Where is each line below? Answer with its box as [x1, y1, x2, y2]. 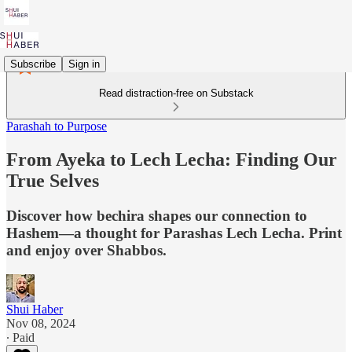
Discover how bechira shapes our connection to [6, 207, 307, 224]
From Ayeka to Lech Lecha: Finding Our [6, 148, 337, 170]
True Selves [6, 170, 99, 191]
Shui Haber [6, 302, 63, 316]
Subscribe [10, 57, 56, 70]
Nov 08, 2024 [6, 316, 75, 330]
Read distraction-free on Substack [98, 87, 254, 99]
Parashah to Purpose [6, 119, 107, 133]
